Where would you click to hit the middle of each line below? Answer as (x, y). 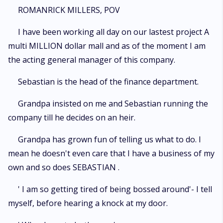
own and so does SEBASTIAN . (64, 167)
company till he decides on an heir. (72, 117)
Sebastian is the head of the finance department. (108, 82)
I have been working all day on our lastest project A (113, 32)
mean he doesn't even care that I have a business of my (111, 153)
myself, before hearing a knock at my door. (88, 203)
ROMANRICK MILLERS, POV (69, 10)
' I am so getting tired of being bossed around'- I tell (115, 189)
